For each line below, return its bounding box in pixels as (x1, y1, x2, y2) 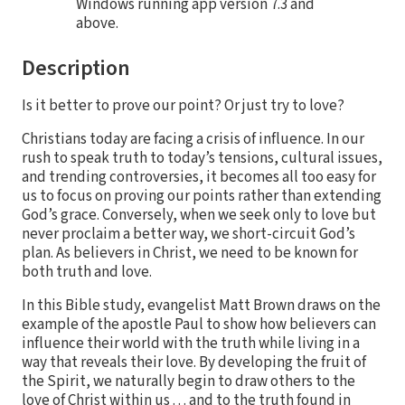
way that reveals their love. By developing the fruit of (22, 351, 366, 373)
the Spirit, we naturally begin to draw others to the (22, 370, 355, 392)
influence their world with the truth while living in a (22, 332, 360, 354)
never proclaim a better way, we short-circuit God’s (22, 222, 355, 245)
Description (22, 52, 130, 84)
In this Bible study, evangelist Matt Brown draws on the (22, 294, 381, 316)
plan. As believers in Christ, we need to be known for (22, 241, 358, 264)
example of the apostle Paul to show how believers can (22, 313, 376, 335)
